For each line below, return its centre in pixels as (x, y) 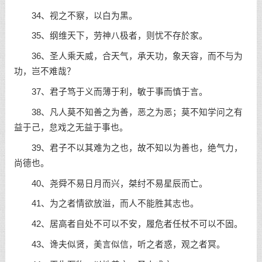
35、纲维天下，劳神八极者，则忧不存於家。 (111, 36)
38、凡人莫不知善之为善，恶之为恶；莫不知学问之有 (128, 112)
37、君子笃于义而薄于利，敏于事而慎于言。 (111, 92)
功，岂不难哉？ (44, 72)
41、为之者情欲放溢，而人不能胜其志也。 (106, 204)
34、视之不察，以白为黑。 (75, 15)
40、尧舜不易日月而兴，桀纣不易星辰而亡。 (111, 183)
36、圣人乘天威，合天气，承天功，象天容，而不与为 (128, 56)
